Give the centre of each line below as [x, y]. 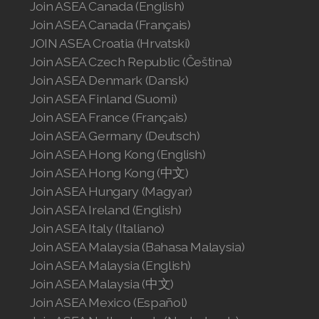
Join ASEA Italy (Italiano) [97, 229]
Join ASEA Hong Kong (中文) [109, 173]
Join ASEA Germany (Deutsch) [115, 136]
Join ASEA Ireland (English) [106, 210]
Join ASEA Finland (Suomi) [104, 99]
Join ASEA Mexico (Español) [109, 303]
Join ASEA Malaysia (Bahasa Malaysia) [137, 247]
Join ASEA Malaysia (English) [111, 266]
